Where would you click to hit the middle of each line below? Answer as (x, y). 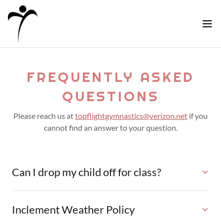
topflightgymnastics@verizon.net (131, 116)
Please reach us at (44, 116)
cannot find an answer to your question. (110, 128)
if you (198, 116)
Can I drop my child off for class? (87, 172)
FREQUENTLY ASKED (110, 77)
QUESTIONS (110, 96)
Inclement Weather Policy (73, 209)
